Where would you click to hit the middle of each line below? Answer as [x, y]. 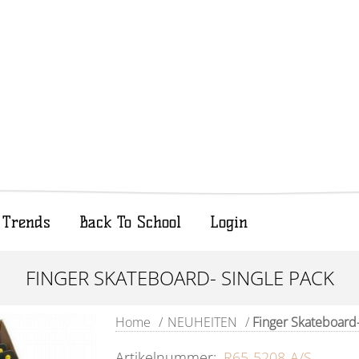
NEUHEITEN [202, 322]
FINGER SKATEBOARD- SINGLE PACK [179, 278]
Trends [26, 222]
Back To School [130, 222]
